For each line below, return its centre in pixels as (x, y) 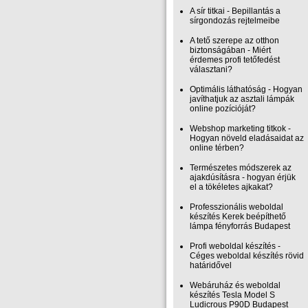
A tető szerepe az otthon (234, 41)
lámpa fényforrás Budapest (240, 226)
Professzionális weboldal (236, 207)
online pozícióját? (223, 109)
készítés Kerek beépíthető (238, 217)
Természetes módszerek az (241, 168)
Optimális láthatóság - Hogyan (246, 89)
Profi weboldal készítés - (235, 246)
